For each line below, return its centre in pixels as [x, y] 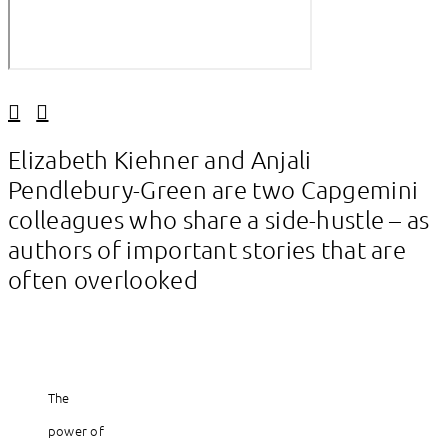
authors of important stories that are [207, 248]
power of [76, 430]
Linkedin [38, 135]
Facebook [69, 135]
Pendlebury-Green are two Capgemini [213, 188]
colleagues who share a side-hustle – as [219, 218]
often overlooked [103, 278]
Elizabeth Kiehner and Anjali [160, 158]
